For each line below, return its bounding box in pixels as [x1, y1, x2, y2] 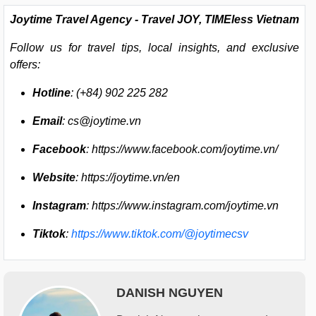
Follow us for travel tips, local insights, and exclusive [10, 41, 299, 54]
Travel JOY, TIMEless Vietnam [141, 13, 299, 25]
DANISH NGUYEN [116, 285, 223, 300]
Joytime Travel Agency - [10, 13, 141, 25]
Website [32, 171, 75, 183]
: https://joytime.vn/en [75, 171, 180, 183]
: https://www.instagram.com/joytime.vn [86, 199, 279, 212]
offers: [10, 58, 40, 71]
